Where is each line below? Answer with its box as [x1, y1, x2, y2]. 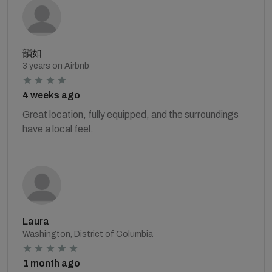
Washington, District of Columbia [22, 229, 153, 239]
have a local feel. [22, 124, 93, 134]
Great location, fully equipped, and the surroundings [22, 109, 239, 120]
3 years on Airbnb [22, 61, 89, 70]
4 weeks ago [22, 90, 80, 100]
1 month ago [22, 258, 80, 268]
